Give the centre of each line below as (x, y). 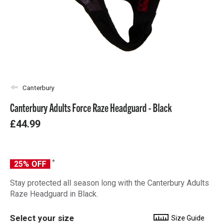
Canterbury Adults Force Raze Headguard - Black (91, 107)
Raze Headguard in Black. (54, 194)
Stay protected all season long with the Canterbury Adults (110, 183)
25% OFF (30, 164)
